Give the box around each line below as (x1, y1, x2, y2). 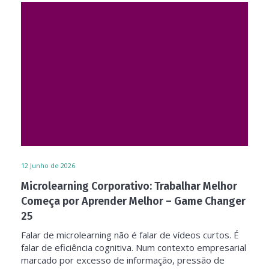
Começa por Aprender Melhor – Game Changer (21, 195, 246, 208)
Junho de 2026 (30, 161, 75, 170)
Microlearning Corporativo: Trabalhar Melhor (21, 180, 237, 193)
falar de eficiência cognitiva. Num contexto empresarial (21, 241, 246, 253)
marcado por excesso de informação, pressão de (21, 254, 225, 266)
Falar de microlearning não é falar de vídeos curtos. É (21, 229, 239, 241)
